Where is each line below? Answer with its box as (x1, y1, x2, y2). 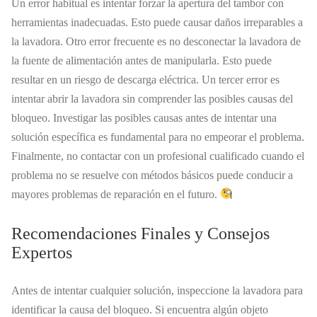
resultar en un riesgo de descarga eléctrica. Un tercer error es (11, 73, 279, 86)
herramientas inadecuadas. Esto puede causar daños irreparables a (11, 16, 303, 28)
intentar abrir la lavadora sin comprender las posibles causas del (11, 92, 293, 105)
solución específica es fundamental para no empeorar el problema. (11, 130, 304, 143)
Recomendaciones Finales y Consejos (11, 224, 270, 243)
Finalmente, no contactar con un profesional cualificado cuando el (11, 149, 304, 162)
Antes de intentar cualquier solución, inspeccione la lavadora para (11, 284, 303, 297)
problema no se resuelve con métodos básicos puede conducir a (11, 168, 293, 181)
